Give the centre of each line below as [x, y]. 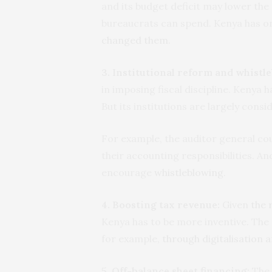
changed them [135, 40]
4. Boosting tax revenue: [161, 204]
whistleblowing [189, 172]
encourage [128, 172]
